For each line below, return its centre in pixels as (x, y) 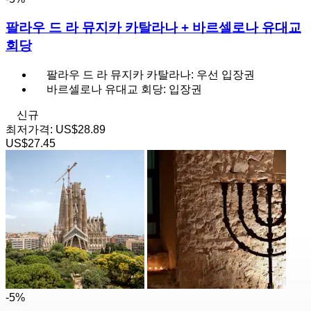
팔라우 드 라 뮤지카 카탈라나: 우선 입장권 (151, 74)
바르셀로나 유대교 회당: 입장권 (124, 89)
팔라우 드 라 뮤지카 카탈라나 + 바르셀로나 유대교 (153, 27)
